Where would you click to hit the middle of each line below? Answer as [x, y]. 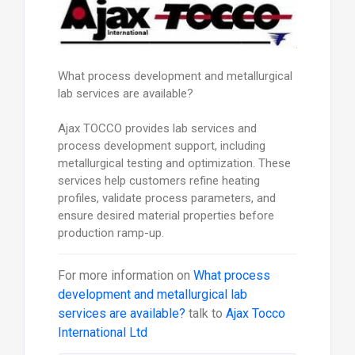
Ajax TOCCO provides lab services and [157, 129]
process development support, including [161, 146]
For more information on [125, 276]
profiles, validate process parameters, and [166, 198]
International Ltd [102, 333]
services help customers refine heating [158, 181]
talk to [205, 314]
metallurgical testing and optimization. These [174, 164]
